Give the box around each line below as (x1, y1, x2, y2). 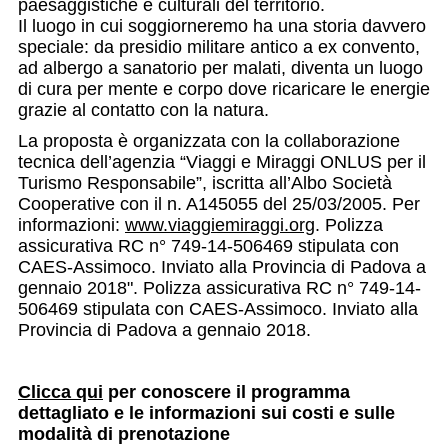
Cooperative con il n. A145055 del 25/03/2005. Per (18, 193, 420, 214)
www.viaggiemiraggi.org (125, 214, 315, 235)
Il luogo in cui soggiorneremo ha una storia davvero (18, 15, 426, 36)
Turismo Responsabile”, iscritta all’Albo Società (18, 172, 392, 193)
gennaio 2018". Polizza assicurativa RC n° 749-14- (18, 277, 421, 298)
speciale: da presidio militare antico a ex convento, (18, 36, 420, 57)
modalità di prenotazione (18, 423, 240, 444)
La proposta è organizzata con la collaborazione (18, 130, 400, 151)
